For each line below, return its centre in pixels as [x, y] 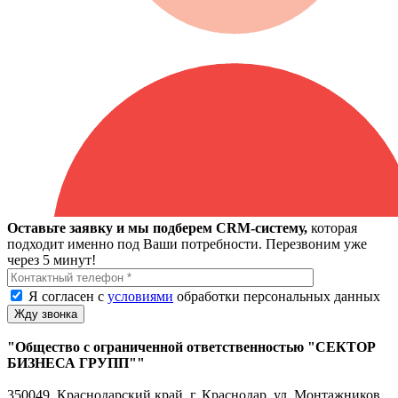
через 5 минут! [52, 259]
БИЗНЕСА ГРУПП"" [76, 362]
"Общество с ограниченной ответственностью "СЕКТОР [191, 346]
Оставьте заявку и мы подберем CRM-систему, [159, 227]
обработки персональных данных [277, 296]
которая [334, 227]
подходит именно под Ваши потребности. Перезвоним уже [187, 243]
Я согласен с [68, 296]
